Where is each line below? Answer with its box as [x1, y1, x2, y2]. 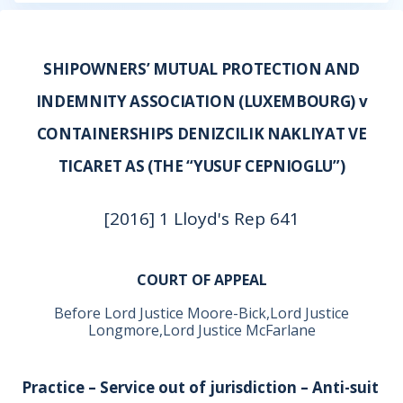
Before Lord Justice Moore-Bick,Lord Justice [54, 303, 349, 323]
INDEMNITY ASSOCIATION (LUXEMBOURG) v [35, 91, 368, 112]
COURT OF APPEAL [136, 270, 267, 290]
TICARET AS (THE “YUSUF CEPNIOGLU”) [58, 156, 345, 176]
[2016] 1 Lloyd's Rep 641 [103, 207, 300, 230]
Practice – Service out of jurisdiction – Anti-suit [22, 377, 379, 398]
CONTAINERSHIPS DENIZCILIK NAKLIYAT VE [36, 123, 367, 144]
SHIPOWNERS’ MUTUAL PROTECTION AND [43, 58, 360, 79]
